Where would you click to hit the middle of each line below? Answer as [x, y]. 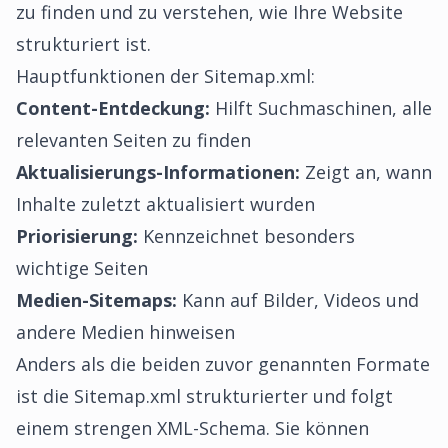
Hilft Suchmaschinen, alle [321, 108]
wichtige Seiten [82, 268]
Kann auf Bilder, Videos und [298, 300]
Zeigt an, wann [366, 172]
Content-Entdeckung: [113, 108]
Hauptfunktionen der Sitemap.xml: [165, 76]
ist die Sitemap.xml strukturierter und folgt [204, 396]
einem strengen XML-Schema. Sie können [192, 428]
